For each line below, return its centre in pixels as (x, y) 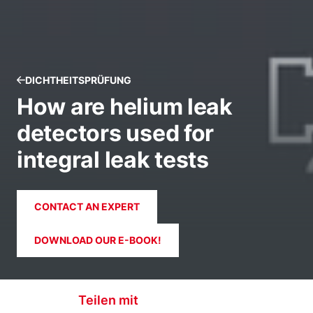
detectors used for (116, 133)
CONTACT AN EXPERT (87, 206)
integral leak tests (113, 160)
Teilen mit (108, 300)
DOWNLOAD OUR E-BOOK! (98, 240)
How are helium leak (125, 107)
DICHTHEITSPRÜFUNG (78, 80)
